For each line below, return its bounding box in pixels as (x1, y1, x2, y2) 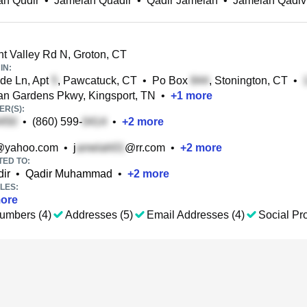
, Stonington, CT (209, 75, 288, 86)
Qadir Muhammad (25, 168, 112, 180)
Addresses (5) (65, 209, 133, 221)
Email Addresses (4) (147, 209, 245, 221)
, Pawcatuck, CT (58, 75, 137, 86)
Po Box (152, 75, 191, 86)
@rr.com (125, 142, 165, 153)
